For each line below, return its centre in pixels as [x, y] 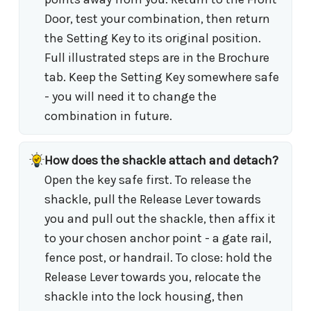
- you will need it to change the [131, 96]
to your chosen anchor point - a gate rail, [158, 238]
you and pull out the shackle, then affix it [160, 218]
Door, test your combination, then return [157, 18]
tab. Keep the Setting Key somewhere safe [162, 77]
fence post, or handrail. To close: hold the [158, 257]
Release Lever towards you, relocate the [153, 277]
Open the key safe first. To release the [148, 179]
